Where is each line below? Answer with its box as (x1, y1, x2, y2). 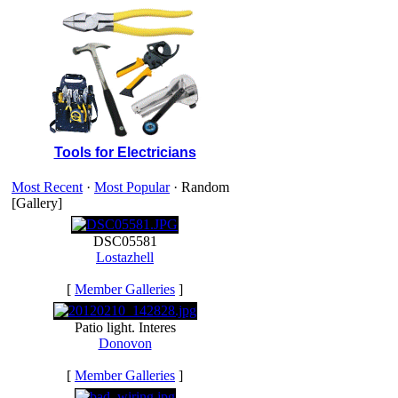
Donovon (98, 336, 152, 351)
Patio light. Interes (74, 320, 176, 335)
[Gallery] (12, 195, 62, 211)
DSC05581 (92, 234, 157, 249)
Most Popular (94, 179, 170, 195)
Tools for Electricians (53, 145, 196, 160)
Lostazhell (96, 250, 154, 265)
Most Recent (12, 179, 83, 195)
